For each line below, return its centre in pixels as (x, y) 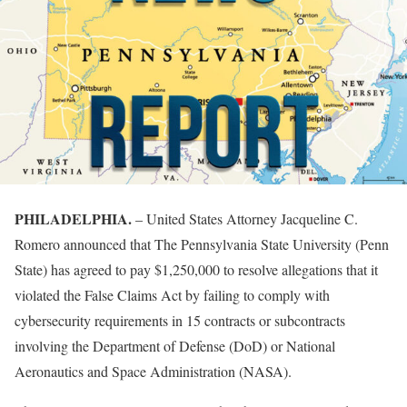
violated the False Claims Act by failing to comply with (172, 294)
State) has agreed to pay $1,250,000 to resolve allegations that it (196, 269)
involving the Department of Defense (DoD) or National (175, 345)
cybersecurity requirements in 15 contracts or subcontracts (180, 320)
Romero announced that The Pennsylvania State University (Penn (202, 243)
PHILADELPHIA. (75, 218)
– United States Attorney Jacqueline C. (247, 218)
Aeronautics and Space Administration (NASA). (153, 371)
